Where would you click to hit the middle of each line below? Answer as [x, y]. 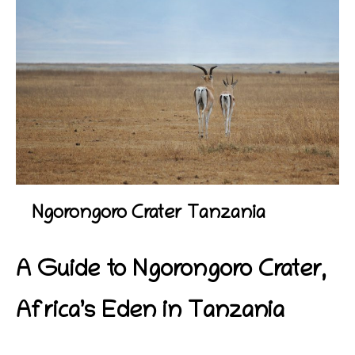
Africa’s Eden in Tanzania [150, 313]
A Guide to [74, 272]
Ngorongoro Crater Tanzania [149, 215]
